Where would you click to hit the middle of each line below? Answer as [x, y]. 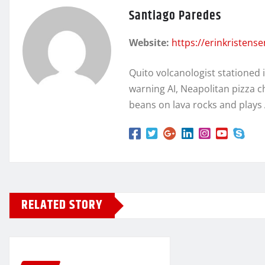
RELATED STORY [62, 206]
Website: [149, 43]
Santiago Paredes [175, 16]
